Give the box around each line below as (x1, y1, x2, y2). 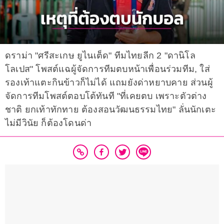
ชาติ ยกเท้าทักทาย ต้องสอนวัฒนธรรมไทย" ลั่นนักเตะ (5, 104, 216, 115)
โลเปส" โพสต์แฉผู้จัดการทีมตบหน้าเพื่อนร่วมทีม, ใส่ (5, 64, 210, 74)
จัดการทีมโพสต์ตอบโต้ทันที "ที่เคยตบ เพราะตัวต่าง (5, 91, 207, 101)
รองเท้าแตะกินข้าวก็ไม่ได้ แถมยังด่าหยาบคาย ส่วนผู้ (5, 77, 213, 88)
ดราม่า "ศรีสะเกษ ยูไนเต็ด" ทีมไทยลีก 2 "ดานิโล (5, 50, 195, 61)
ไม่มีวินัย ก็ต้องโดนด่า (5, 118, 92, 128)
